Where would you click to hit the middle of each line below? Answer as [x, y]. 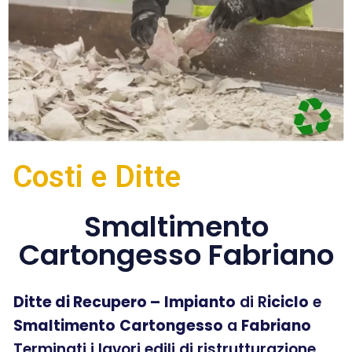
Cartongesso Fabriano [176, 255]
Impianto [200, 302]
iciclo [288, 302]
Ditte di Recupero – [87, 302]
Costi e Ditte [97, 176]
